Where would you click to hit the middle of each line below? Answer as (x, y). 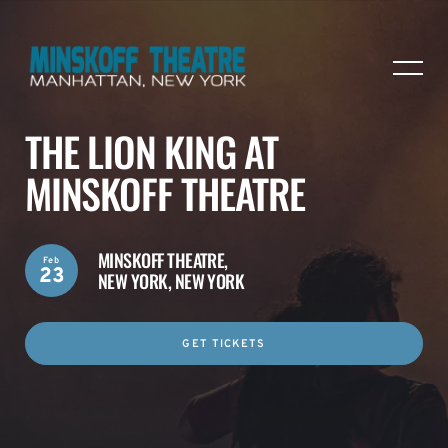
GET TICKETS (224, 344)
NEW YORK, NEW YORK (171, 280)
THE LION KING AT (151, 151)
